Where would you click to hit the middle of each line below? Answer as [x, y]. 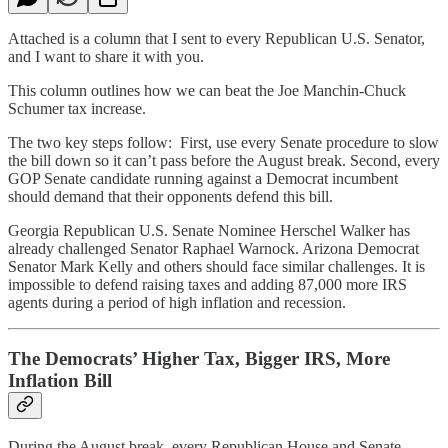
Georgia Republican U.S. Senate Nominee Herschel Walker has [209, 230]
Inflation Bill [60, 381]
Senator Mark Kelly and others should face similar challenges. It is [216, 266]
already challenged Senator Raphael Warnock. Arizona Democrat [213, 248]
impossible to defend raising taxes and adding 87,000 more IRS [207, 284]
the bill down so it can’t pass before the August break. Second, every [224, 160]
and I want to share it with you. [106, 56]
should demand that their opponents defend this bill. [172, 196]
